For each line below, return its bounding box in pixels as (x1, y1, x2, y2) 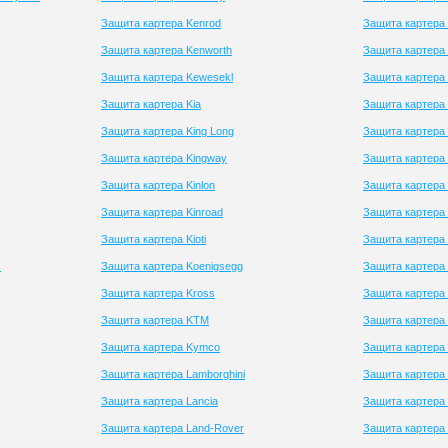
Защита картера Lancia (101, 395, 218, 407)
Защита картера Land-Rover (101, 422, 244, 434)
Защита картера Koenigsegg (101, 260, 243, 272)
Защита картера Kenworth (101, 44, 232, 56)
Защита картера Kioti (101, 233, 206, 245)
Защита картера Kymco (101, 341, 220, 353)
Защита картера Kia (101, 98, 201, 110)
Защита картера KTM (101, 314, 209, 326)
